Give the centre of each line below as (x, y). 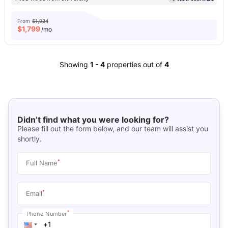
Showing (74, 64)
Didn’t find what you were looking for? (93, 119)
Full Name (41, 163)
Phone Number (47, 213)
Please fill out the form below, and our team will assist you (112, 128)
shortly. (29, 138)
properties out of (135, 64)
